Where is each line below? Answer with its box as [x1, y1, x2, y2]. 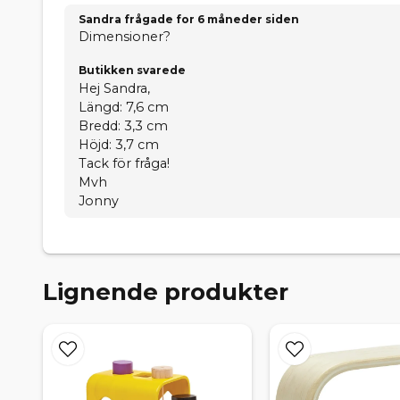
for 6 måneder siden [176, 12, 299, 26]
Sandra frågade [79, 12, 176, 26]
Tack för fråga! [79, 154, 170, 171]
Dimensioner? [79, 28, 171, 45]
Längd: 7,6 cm [79, 98, 169, 115]
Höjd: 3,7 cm [79, 136, 159, 153]
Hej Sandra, [79, 79, 150, 96]
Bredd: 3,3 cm [79, 117, 168, 134]
